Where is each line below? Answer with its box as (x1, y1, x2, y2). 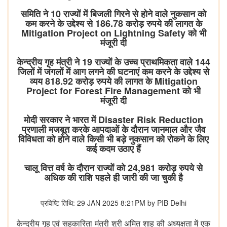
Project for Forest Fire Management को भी (26, 84, 201, 98)
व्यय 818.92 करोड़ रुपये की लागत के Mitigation (29, 74, 198, 88)
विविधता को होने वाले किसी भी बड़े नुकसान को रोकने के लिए (18, 132, 209, 146)
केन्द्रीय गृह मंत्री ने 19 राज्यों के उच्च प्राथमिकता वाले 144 (17, 55, 210, 69)
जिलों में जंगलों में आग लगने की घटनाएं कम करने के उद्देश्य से (18, 65, 209, 79)
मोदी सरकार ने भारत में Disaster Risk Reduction (24, 113, 203, 127)
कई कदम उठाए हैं (86, 142, 141, 156)
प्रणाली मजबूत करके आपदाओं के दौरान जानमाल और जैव (21, 123, 206, 136)
